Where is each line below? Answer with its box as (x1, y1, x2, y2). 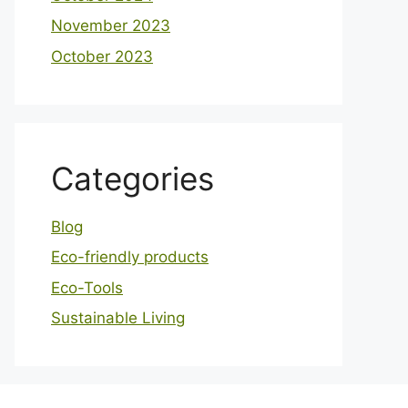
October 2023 (51, 46, 153, 66)
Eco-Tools (51, 278, 123, 297)
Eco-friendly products (51, 248, 209, 266)
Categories (51, 158, 214, 198)
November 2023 (51, 16, 170, 35)
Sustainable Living (51, 309, 185, 327)
